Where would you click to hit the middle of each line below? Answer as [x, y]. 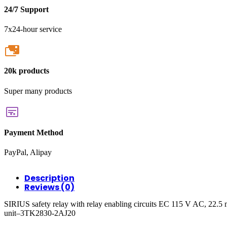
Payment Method [34, 132]
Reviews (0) [49, 187]
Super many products [38, 91]
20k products [27, 71]
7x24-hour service [33, 29]
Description [49, 178]
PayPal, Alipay [28, 153]
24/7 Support [26, 9]
